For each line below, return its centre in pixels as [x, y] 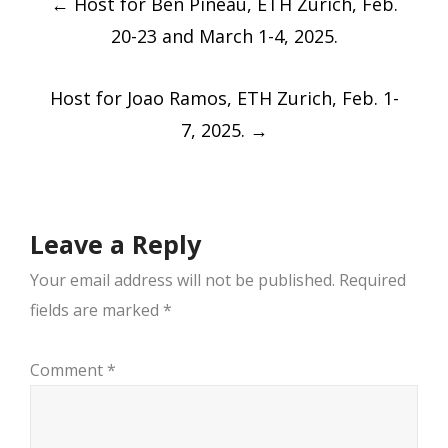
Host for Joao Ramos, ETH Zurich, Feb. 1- [224, 98]
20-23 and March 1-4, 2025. [224, 36]
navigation [118, 26]
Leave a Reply [115, 244]
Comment [68, 370]
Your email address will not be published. [182, 280]
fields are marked [96, 310]
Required [372, 280]
